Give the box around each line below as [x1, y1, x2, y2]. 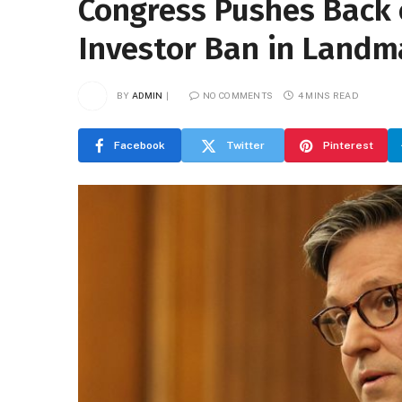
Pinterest [322, 139, 373, 152]
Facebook [113, 139, 165, 152]
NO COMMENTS [203, 89, 274, 100]
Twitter [226, 139, 265, 152]
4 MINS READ [297, 89, 359, 100]
